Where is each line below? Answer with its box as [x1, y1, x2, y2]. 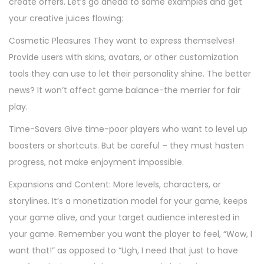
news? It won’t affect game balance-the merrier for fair [9, 84, 240, 96]
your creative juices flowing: [9, 12, 123, 24]
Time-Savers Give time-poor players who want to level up [9, 123, 247, 135]
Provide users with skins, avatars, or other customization [9, 51, 239, 63]
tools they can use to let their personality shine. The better [9, 67, 251, 80]
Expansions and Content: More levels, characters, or [9, 178, 221, 190]
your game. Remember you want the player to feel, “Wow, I [9, 227, 252, 240]
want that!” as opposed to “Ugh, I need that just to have [9, 244, 238, 256]
